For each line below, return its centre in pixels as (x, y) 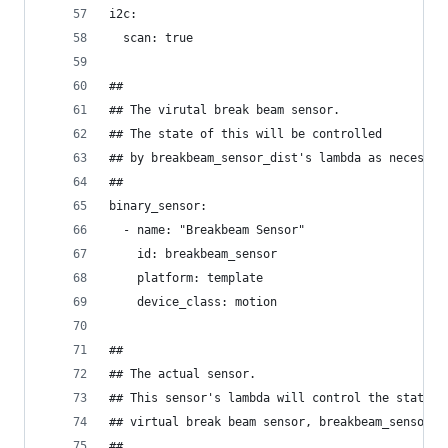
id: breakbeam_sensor (193, 254)
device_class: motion (193, 302)
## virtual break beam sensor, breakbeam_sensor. (273, 422)
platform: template (186, 278)
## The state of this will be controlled (249, 134)
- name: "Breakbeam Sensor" (207, 230)
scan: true (151, 38)
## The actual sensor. (186, 374)
